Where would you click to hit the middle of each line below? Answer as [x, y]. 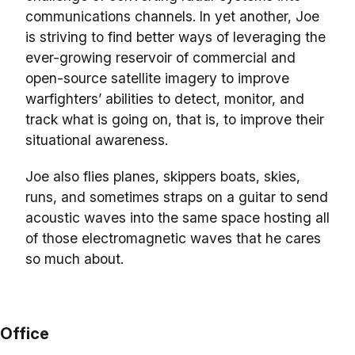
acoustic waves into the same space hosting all [177, 218]
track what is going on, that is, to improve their [175, 120]
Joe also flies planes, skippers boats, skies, [163, 177]
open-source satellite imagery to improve [157, 78]
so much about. [74, 259]
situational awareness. [99, 140]
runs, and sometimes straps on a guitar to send [177, 197]
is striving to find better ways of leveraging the [176, 37]
